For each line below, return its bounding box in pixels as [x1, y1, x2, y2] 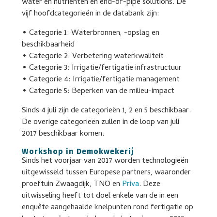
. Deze [139, 178, 160, 191]
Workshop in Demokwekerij [21, 147, 134, 156]
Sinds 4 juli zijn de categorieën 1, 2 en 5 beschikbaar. [21, 105, 191, 117]
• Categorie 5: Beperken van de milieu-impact [21, 85, 174, 98]
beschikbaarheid [21, 39, 75, 51]
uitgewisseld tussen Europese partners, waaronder [21, 167, 191, 179]
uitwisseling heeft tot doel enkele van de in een [21, 190, 178, 202]
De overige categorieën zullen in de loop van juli [21, 116, 179, 129]
